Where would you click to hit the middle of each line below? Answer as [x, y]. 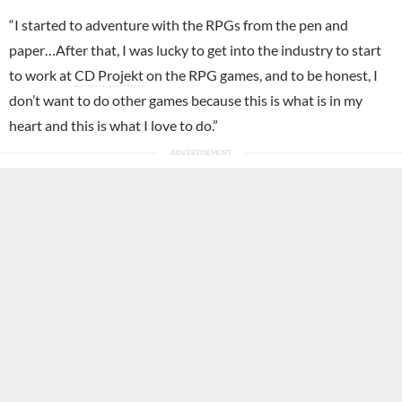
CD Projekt [109, 74]
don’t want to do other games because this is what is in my [186, 100]
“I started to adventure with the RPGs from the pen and [179, 24]
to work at [42, 74]
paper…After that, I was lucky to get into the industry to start [195, 49]
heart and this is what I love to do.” [114, 125]
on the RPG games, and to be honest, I [261, 74]
